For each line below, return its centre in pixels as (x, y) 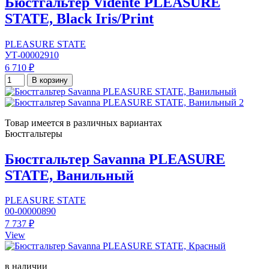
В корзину (50, 80)
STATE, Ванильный (69, 175)
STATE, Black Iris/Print (79, 18)
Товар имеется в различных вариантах (83, 122)
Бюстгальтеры (34, 133)
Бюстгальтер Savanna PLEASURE (115, 159)
